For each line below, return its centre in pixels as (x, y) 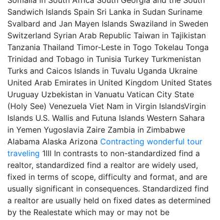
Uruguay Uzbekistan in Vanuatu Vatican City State (101, 94)
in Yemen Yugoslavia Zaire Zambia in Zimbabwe (96, 130)
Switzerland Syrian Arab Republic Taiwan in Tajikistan (107, 35)
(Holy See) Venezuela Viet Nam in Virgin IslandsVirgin (107, 106)
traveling (24, 153)
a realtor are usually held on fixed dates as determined (109, 200)
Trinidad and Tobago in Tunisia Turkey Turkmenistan (104, 59)
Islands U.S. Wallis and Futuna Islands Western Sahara (106, 118)
